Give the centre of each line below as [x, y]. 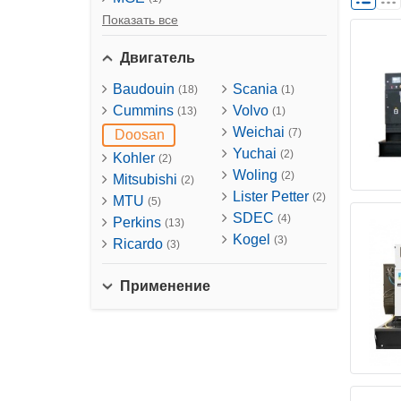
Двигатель [158, 58]
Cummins [145, 111]
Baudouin [145, 89]
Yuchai [256, 154]
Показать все [140, 20]
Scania [256, 89]
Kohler [136, 158]
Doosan [140, 135]
